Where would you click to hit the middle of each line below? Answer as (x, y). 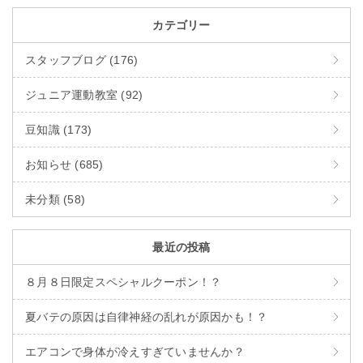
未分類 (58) (55, 199)
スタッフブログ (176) (82, 60)
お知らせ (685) (64, 164)
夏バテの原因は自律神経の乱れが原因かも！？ (147, 316)
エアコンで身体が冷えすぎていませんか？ (135, 351)
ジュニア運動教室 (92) (84, 94)
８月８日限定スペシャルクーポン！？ (124, 282)
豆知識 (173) (59, 129)
